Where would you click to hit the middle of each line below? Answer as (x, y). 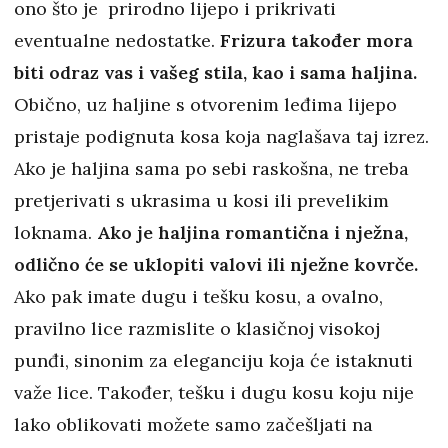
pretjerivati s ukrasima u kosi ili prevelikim (201, 201)
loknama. (55, 233)
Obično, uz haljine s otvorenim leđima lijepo (205, 105)
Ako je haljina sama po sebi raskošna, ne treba (211, 169)
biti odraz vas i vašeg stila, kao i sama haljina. (215, 73)
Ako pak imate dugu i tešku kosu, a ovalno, (198, 297)
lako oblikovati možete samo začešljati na (193, 425)
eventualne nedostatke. (117, 41)
